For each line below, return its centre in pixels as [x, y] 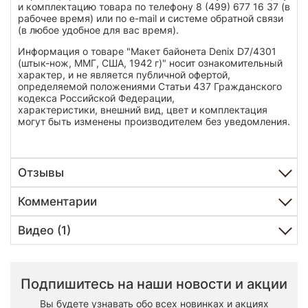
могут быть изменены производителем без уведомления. [154, 121]
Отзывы [41, 172]
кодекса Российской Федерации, [96, 98]
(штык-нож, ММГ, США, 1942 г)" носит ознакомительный [150, 63]
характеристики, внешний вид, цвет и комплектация [143, 109]
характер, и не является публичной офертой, [124, 74]
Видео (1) [44, 230]
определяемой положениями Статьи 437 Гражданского [150, 86]
